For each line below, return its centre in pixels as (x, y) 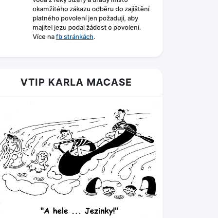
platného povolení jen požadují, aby (85, 18)
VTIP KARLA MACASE (76, 82)
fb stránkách (75, 37)
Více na (44, 37)
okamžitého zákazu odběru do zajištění (91, 9)
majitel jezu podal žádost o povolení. (87, 27)
